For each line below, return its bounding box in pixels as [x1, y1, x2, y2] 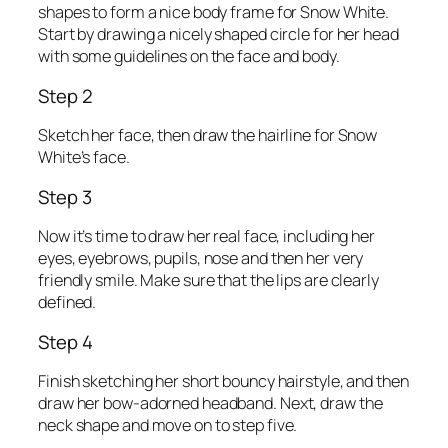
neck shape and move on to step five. [38, 414, 298, 437]
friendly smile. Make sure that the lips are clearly [38, 269, 379, 292]
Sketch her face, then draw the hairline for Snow [38, 124, 378, 147]
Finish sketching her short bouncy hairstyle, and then [38, 370, 409, 393]
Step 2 [38, 82, 93, 109]
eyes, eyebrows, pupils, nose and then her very [38, 247, 364, 270]
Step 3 [38, 183, 92, 210]
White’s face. [38, 146, 130, 169]
